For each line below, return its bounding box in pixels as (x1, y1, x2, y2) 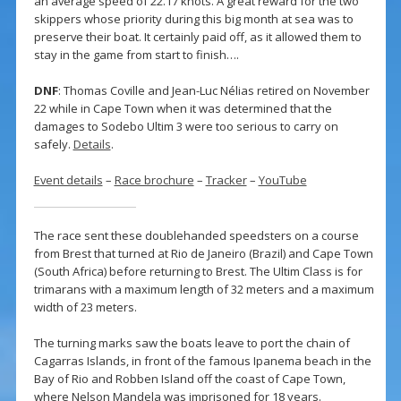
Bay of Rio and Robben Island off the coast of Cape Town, (33, 371, 346, 388)
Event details (33, 172, 103, 189)
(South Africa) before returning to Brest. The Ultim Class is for (33, 263, 363, 280)
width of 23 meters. (33, 299, 137, 316)
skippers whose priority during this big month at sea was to (33, 11, 354, 28)
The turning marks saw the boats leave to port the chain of (33, 335, 350, 352)
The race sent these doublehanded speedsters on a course (33, 227, 359, 244)
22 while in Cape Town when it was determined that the (33, 100, 332, 117)
